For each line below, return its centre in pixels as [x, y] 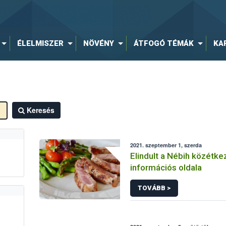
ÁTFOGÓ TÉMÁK [163, 43]
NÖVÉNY [98, 43]
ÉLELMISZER [40, 43]
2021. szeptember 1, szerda [166, 145]
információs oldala [166, 167]
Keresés [40, 110]
